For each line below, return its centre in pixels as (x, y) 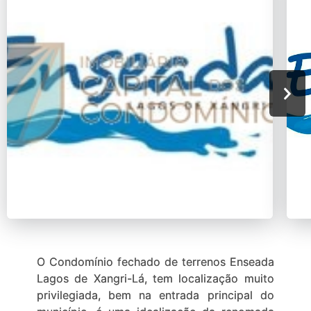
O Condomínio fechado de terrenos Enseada (155, 261)
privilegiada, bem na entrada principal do (155, 295)
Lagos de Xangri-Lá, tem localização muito (155, 278)
